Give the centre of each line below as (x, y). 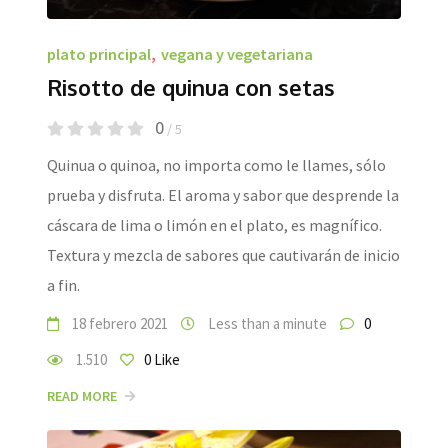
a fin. (63, 285)
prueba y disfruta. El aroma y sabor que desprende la (223, 195)
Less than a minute (266, 324)
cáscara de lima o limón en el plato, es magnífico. (214, 225)
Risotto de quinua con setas (191, 87)
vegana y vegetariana (237, 54)
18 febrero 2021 (118, 324)
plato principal (99, 54)
